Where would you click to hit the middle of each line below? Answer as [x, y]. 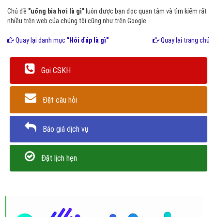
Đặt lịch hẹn [59, 158]
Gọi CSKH [56, 71]
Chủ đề [18, 11]
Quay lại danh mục [40, 40]
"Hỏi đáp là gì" [88, 40]
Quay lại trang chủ [185, 40]
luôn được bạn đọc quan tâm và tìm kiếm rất [146, 11]
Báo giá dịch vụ [65, 129]
